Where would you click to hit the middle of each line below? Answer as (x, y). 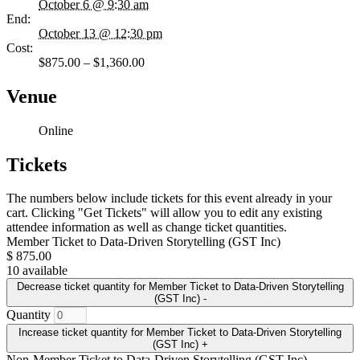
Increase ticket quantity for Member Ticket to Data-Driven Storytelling (180, 333)
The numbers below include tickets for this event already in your (169, 198)
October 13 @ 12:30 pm (100, 33)
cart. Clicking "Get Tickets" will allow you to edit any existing (164, 213)
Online (56, 130)
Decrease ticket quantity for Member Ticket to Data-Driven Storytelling (180, 287)
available (45, 271)
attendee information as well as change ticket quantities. (147, 227)
